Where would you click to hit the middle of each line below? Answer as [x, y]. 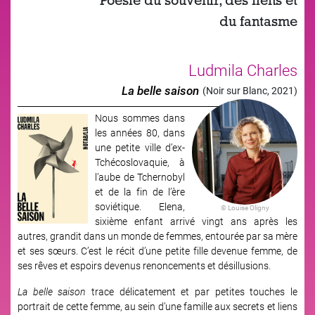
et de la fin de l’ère [140, 192]
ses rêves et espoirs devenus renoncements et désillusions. [144, 265]
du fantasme [258, 22]
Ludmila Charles [243, 70]
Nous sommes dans [140, 118]
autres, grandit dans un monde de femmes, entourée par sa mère [157, 236]
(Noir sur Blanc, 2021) [250, 90]
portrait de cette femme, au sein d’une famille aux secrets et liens [157, 306]
